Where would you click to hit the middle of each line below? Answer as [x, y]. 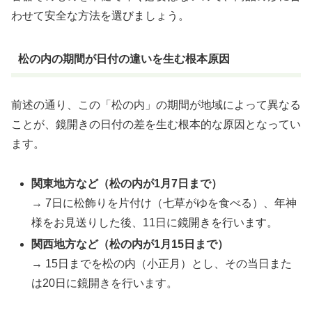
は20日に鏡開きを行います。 [105, 283]
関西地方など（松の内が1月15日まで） [130, 244]
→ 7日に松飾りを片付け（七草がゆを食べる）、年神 [164, 203]
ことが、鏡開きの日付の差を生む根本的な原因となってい [156, 124]
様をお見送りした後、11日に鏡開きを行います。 [155, 222]
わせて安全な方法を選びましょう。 [100, 15]
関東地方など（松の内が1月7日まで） [127, 183]
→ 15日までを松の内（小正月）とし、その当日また [162, 263]
